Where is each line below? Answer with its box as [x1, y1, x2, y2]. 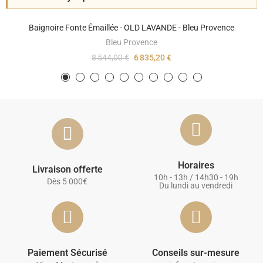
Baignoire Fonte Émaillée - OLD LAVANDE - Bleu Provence [29, 23, 234, 33]
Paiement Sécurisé [27, 247, 107, 259]
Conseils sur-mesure [152, 247, 240, 259]
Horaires [177, 160, 214, 171]
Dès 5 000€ [47, 177, 87, 187]
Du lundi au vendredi [159, 181, 232, 191]
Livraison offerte [32, 164, 103, 176]
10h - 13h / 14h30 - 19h [153, 173, 238, 183]
